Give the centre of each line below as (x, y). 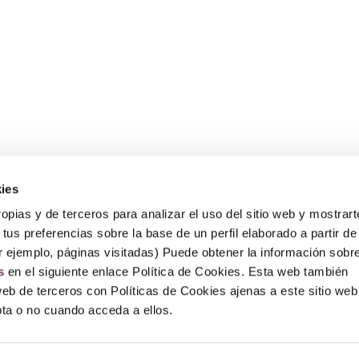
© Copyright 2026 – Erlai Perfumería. (179, 324)
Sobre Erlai (59, 202)
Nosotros (52, 216)
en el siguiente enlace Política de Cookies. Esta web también (176, 272)
